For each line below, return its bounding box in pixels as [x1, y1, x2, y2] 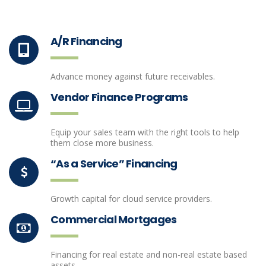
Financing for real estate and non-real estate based [50, 249, 247, 260]
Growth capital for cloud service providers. [50, 193, 212, 204]
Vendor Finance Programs [50, 90, 188, 104]
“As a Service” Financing [50, 156, 178, 171]
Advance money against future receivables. [50, 71, 215, 82]
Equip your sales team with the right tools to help [50, 126, 239, 138]
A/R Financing [50, 34, 122, 49]
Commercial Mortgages [50, 212, 177, 227]
